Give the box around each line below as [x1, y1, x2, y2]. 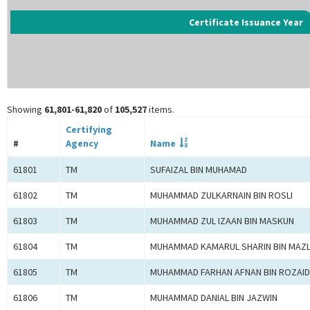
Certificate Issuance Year [189, 16, 303, 29]
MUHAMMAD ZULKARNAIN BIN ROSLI [150, 189, 293, 202]
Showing [7, 103, 44, 116]
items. [147, 103, 174, 116]
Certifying [66, 123, 112, 136]
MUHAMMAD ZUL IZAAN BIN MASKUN [150, 215, 294, 228]
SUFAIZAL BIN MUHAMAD [150, 163, 247, 176]
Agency [66, 137, 98, 150]
